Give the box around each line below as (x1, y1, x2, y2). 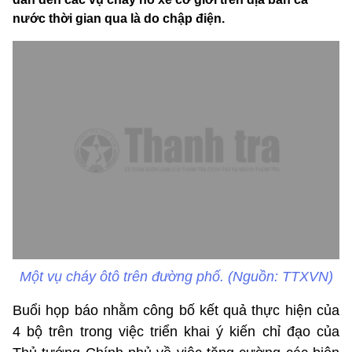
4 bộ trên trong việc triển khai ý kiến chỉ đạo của (13, 323, 339, 339)
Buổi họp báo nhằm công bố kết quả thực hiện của (13, 302, 339, 318)
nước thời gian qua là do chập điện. (13, 12, 225, 26)
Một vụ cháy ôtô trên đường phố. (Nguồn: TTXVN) (19, 268, 333, 284)
